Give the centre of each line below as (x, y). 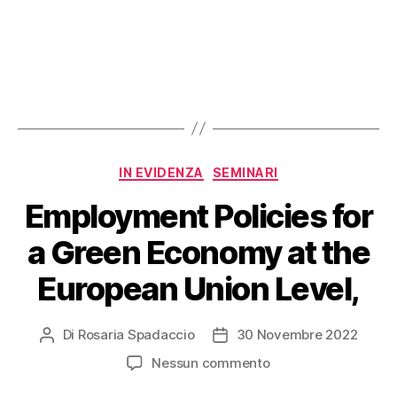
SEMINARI (245, 172)
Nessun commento (211, 363)
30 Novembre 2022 (297, 335)
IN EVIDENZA (161, 172)
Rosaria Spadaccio (136, 335)
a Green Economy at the (198, 253)
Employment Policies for (198, 217)
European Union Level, (198, 289)
